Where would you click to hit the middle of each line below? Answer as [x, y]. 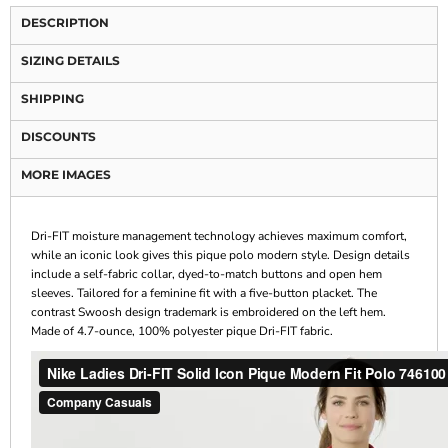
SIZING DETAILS [70, 60]
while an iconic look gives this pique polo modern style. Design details [220, 254]
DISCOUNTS [58, 136]
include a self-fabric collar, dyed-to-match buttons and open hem [206, 273]
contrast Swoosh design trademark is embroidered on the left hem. [208, 311]
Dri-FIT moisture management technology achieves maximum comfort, [219, 235]
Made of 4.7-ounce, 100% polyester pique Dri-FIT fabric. [182, 330]
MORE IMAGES [66, 174]
